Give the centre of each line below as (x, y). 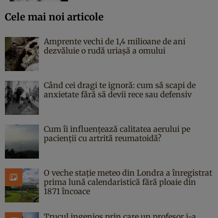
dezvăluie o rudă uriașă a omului (105, 51)
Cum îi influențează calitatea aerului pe (117, 129)
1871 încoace (67, 191)
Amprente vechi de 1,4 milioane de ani (115, 42)
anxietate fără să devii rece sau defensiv (118, 95)
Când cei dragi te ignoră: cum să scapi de (120, 85)
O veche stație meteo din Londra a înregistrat (128, 173)
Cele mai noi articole (54, 17)
